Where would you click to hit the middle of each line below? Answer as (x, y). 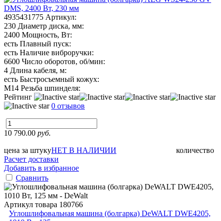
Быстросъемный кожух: (59, 79)
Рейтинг (19, 97)
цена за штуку (28, 150)
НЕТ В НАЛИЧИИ (84, 150)
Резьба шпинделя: (51, 88)
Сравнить (32, 178)
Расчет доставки (31, 159)
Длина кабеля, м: (38, 70)
